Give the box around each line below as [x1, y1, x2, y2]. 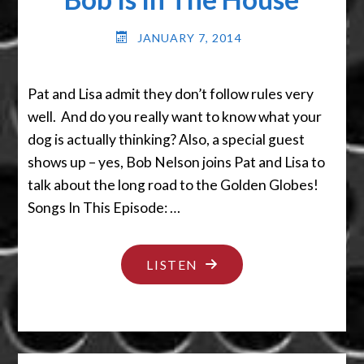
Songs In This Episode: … [28, 198, 181, 216]
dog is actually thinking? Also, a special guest [28, 130, 305, 148]
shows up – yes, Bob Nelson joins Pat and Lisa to [28, 153, 326, 171]
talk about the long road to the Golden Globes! [28, 175, 319, 193]
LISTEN [146, 257, 198, 273]
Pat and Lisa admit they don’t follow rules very [28, 84, 314, 102]
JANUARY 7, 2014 [137, 31, 242, 45]
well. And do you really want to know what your [28, 107, 323, 125]
